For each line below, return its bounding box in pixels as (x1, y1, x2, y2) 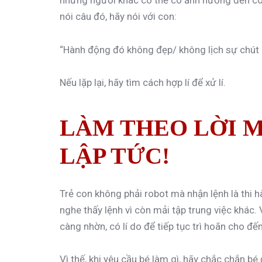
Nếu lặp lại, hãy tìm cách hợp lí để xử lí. (60, 77, 226, 89)
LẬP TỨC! (60, 143, 170, 170)
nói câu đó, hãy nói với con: (60, 11, 177, 23)
